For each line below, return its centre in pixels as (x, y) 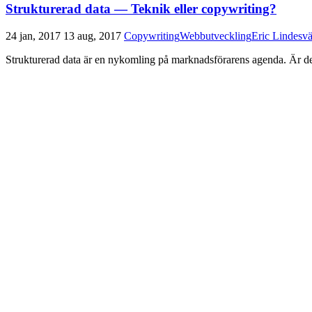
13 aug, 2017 (92, 36)
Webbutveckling (216, 36)
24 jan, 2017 (33, 36)
